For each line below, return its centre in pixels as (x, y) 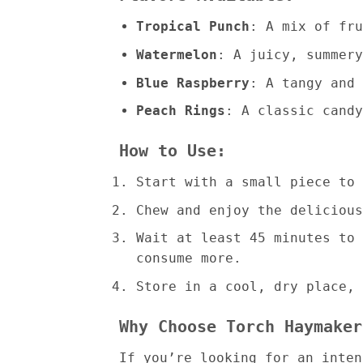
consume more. (188, 258)
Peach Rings (180, 111)
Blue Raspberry (192, 83)
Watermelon (176, 54)
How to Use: (173, 150)
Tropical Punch (192, 27)
